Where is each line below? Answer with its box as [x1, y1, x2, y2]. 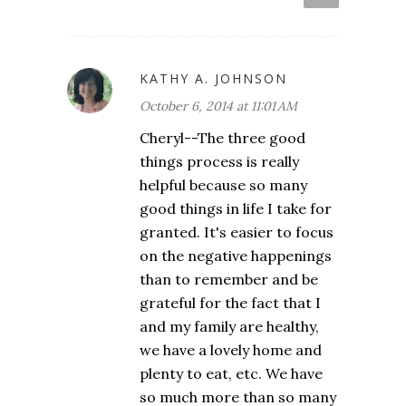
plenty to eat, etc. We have [140, 364, 323, 383]
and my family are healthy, [140, 317, 319, 336]
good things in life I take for [140, 199, 332, 218]
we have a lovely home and [140, 341, 322, 360]
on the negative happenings [140, 246, 332, 266]
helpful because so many [140, 176, 307, 195]
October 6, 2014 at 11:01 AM [140, 98, 297, 115]
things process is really [140, 152, 299, 171]
